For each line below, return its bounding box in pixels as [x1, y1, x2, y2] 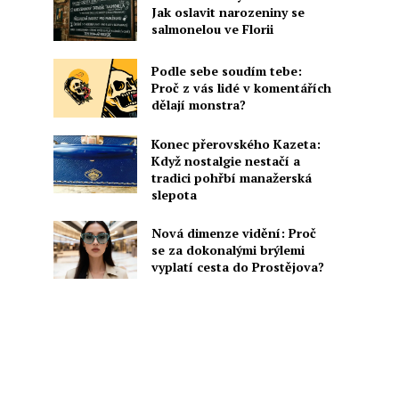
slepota [151, 185, 197, 203]
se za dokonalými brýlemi [151, 240, 305, 258]
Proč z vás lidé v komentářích [151, 79, 331, 97]
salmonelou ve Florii [151, 20, 273, 37]
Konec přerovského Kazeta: [151, 134, 321, 152]
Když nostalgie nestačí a [151, 151, 300, 169]
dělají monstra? [151, 96, 246, 114]
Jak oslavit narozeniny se [151, 3, 305, 20]
